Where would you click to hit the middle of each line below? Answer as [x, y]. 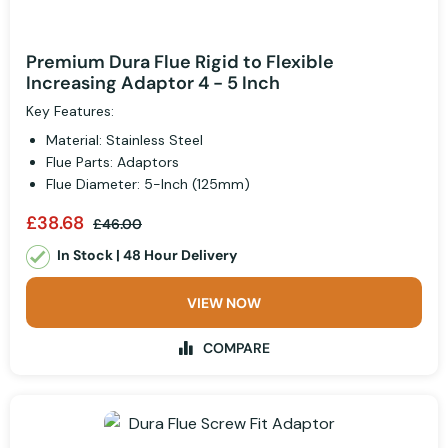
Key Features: [70, 111]
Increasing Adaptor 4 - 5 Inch [153, 83]
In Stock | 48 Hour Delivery [147, 255]
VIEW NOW [224, 303]
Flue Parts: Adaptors [112, 162]
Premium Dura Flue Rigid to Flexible [180, 62]
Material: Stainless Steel [124, 140]
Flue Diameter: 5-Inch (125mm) [148, 184]
